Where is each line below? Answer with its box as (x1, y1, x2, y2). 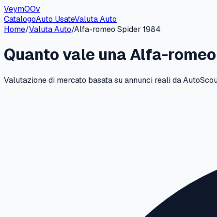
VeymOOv (4, 4, 40, 14)
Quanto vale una (4, 45, 130, 65)
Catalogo (4, 14, 36, 24)
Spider (117, 24, 141, 34)
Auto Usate (36, 14, 75, 24)
